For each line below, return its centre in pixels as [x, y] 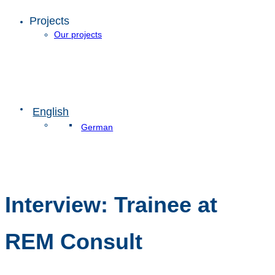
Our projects [78, 34]
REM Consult [74, 242]
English [51, 111]
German [97, 127]
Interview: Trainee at [111, 205]
